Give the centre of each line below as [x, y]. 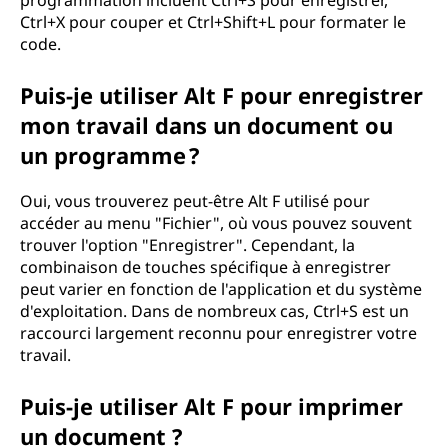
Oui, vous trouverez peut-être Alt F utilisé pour [195, 201]
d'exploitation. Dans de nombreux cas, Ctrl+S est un [214, 311]
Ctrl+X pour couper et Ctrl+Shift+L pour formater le [213, 22]
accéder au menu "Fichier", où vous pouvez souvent [216, 223]
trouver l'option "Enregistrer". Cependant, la [187, 245]
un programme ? [110, 155]
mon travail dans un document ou [206, 125]
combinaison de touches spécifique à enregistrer [205, 267]
